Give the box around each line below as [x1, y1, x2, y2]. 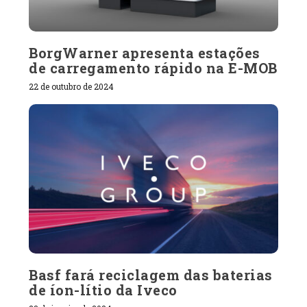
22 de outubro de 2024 [29, 80, 114, 92]
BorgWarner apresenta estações [29, 43, 260, 62]
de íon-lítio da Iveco [29, 280, 177, 299]
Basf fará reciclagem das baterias [29, 265, 273, 284]
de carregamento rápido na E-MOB [29, 58, 278, 77]
